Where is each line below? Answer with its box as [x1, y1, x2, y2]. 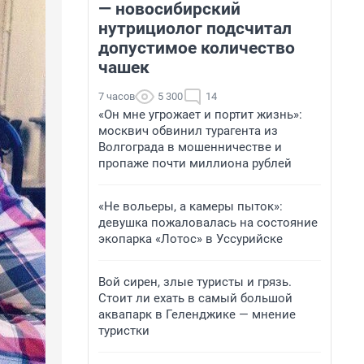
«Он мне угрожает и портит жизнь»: [98, 107, 302, 122]
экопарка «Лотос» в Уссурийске [98, 232, 283, 246]
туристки [98, 323, 149, 338]
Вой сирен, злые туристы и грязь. [98, 275, 292, 289]
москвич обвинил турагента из [98, 123, 278, 138]
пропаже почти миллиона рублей [98, 156, 292, 171]
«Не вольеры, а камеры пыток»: [98, 199, 283, 214]
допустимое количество [98, 38, 295, 58]
